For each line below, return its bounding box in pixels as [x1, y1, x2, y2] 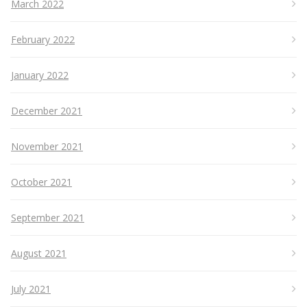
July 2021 [11, 282, 51, 296]
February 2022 [11, 33, 75, 47]
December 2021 [11, 104, 82, 118]
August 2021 [11, 247, 66, 260]
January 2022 [11, 69, 69, 82]
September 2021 [11, 211, 84, 225]
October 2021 [11, 175, 72, 189]
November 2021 [11, 140, 83, 153]
